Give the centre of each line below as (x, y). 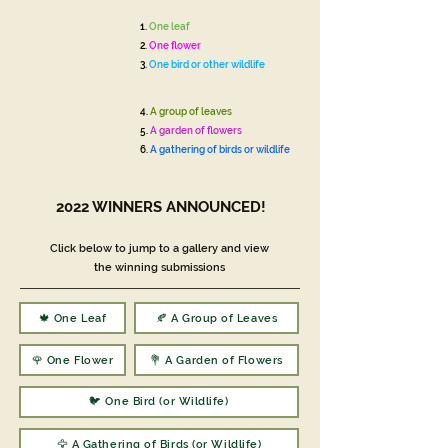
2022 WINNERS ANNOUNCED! (160, 207)
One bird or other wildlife (207, 64)
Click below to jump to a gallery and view (159, 248)
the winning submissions (159, 267)
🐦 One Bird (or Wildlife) (159, 401)
